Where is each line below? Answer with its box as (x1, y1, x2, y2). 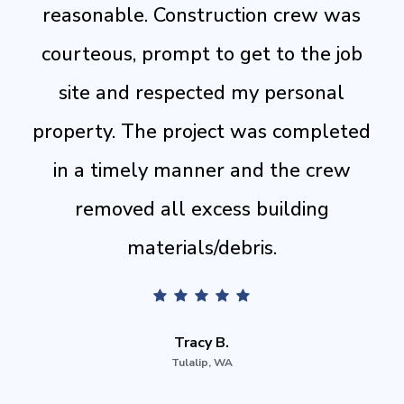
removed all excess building (74, 195, 329, 223)
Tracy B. (174, 332, 230, 353)
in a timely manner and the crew (52, 156, 351, 184)
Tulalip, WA (170, 354, 233, 370)
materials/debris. (126, 234, 277, 262)
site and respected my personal (59, 78, 345, 106)
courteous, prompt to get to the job (41, 40, 363, 68)
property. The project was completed (32, 117, 372, 145)
